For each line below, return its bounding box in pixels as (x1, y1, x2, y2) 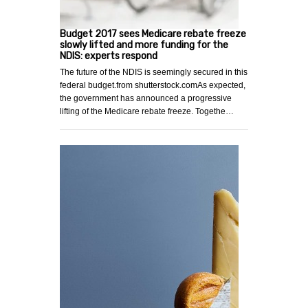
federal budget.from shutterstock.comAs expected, (60, 80, 245, 90)
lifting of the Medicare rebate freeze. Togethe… (60, 106, 234, 116)
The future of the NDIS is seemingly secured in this (60, 67, 247, 77)
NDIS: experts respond (60, 49, 157, 62)
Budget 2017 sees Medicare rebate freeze (60, 27, 246, 40)
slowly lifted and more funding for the (60, 38, 228, 51)
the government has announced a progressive (60, 93, 232, 103)
